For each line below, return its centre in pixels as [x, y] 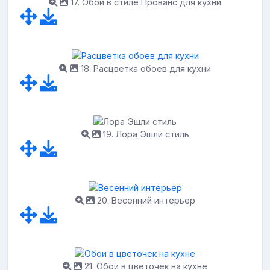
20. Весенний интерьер [145, 200]
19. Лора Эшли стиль [145, 134]
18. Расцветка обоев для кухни [145, 68]
